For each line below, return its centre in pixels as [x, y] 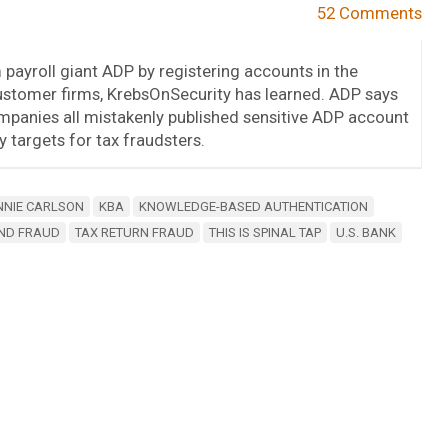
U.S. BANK [365, 232]
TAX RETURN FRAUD [134, 232]
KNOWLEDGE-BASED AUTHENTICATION [253, 206]
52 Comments [370, 12]
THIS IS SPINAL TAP [264, 232]
